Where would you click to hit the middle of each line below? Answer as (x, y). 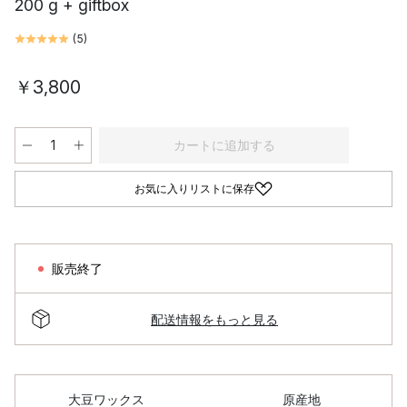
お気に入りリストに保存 (194, 189)
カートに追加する (224, 145)
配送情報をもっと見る (214, 319)
